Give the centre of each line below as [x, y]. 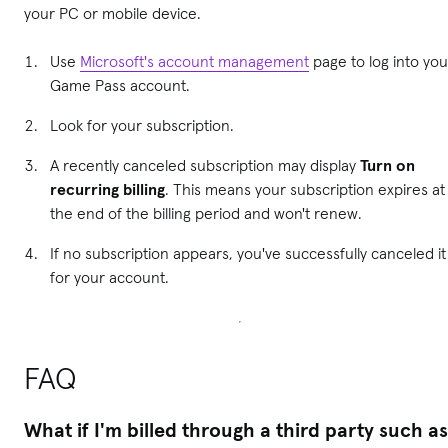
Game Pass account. [122, 84]
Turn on [387, 164]
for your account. [111, 276]
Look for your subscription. [144, 124]
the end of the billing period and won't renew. [206, 212]
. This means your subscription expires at [305, 188]
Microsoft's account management [194, 60]
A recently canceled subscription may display [205, 164]
